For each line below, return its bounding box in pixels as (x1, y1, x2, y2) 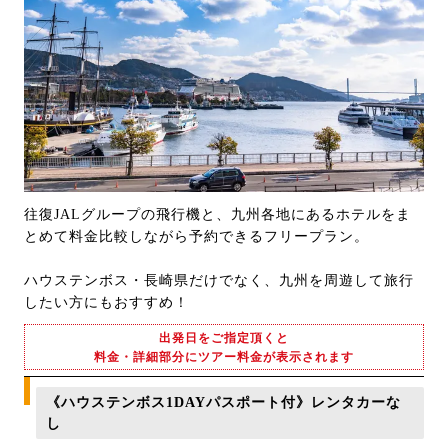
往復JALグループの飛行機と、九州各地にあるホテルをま (24, 206, 411, 222)
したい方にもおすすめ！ (24, 294, 189, 310)
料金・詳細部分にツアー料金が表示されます (94, 349, 354, 364)
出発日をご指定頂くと (159, 330, 289, 345)
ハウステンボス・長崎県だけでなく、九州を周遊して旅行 (24, 272, 414, 288)
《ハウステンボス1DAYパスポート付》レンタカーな (46, 394, 401, 410)
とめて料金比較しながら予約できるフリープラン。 (24, 228, 369, 244)
